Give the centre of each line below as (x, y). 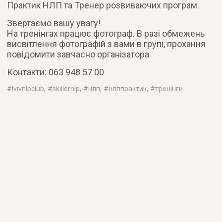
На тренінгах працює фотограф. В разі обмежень (106, 33)
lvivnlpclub (28, 88)
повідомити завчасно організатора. (79, 54)
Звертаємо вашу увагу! (54, 23)
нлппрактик (128, 88)
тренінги (169, 88)
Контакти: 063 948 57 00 (56, 72)
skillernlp (66, 88)
